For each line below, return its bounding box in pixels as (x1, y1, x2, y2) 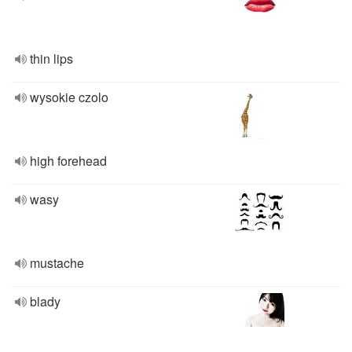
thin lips (30, 49, 73, 68)
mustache (30, 254, 84, 272)
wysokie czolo (30, 88, 108, 106)
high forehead (30, 152, 107, 170)
